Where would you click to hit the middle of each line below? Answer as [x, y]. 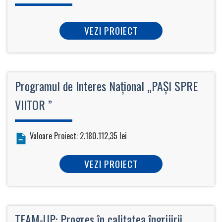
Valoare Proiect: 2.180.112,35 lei [78, 136]
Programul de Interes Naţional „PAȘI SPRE [106, 85]
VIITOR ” [33, 104]
